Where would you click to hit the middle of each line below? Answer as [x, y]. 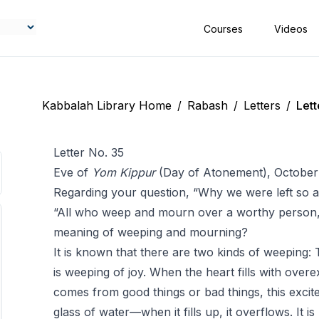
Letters [262, 105]
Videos [292, 29]
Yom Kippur [123, 172]
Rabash [207, 105]
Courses [225, 29]
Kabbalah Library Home [106, 105]
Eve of [72, 172]
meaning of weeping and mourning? [150, 232]
